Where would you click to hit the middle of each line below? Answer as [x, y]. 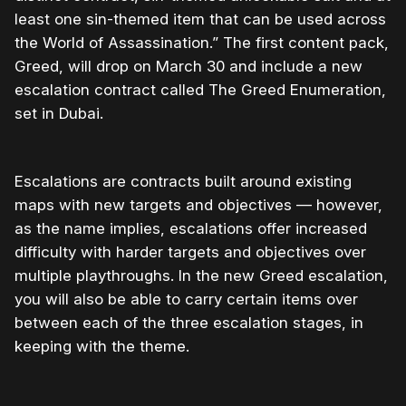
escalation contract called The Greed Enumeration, [200, 90]
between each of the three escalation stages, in [189, 323]
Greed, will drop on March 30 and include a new [188, 67]
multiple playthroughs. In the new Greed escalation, [201, 276]
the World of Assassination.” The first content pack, [202, 43]
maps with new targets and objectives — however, [198, 205]
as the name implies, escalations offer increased [191, 229]
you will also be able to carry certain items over [186, 300]
